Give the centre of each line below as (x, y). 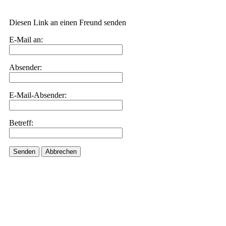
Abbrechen (61, 152)
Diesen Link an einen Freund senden (68, 22)
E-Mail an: (26, 40)
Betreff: (21, 123)
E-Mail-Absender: (38, 95)
